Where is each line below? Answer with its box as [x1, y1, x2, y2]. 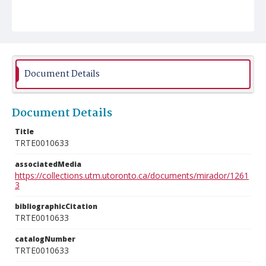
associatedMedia [15, 159, 81, 169]
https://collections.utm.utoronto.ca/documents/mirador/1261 [15, 170, 249, 181]
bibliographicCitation [15, 201, 97, 211]
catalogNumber [15, 234, 75, 244]
